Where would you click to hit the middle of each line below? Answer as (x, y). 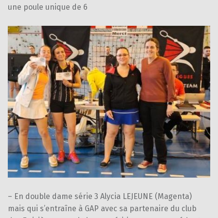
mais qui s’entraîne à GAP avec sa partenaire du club (102, 208)
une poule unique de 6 (48, 7)
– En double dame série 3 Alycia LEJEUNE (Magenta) (100, 196)
